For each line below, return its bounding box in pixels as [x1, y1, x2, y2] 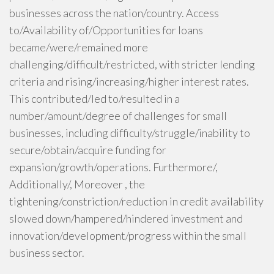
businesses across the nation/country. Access [9, 6, 219, 20]
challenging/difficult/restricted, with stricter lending [9, 57, 255, 71]
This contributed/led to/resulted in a [9, 92, 180, 105]
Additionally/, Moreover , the [9, 177, 145, 191]
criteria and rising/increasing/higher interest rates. [9, 75, 249, 88]
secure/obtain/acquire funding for [9, 143, 166, 157]
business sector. [9, 246, 84, 259]
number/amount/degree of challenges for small [9, 109, 227, 122]
